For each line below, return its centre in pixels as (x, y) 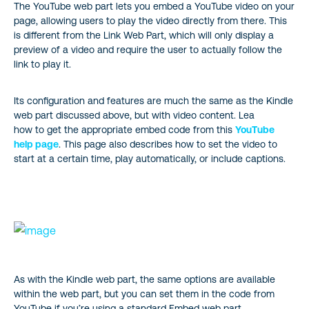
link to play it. (42, 64)
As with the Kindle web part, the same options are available (144, 279)
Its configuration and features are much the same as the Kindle (153, 100)
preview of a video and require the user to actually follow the (148, 49)
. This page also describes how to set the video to (168, 144)
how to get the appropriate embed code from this (124, 129)
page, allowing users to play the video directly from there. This (150, 20)
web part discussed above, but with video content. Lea (134, 115)
